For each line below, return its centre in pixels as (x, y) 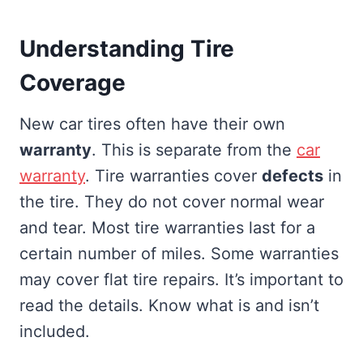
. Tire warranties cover (173, 175)
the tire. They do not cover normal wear (172, 201)
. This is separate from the (194, 149)
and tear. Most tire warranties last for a (167, 227)
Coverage (73, 82)
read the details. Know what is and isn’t (169, 305)
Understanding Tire (127, 48)
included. (55, 331)
